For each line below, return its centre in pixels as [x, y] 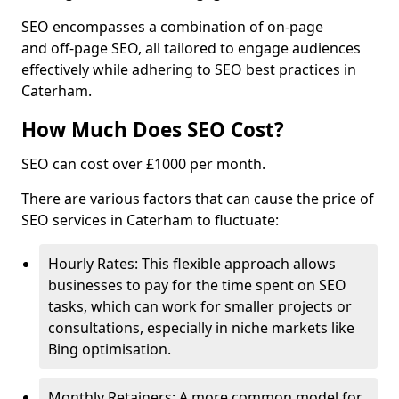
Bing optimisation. [110, 349]
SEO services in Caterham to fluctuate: [150, 220]
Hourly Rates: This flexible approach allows [192, 264]
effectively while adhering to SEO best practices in [189, 69]
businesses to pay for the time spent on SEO [197, 285]
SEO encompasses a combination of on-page [172, 27]
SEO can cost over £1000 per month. [143, 164]
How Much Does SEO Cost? [153, 130]
